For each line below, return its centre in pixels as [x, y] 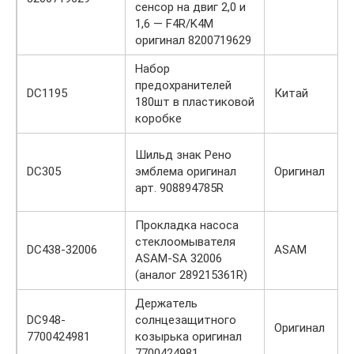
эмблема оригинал [186, 171]
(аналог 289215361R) [191, 275]
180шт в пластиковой [195, 102]
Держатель [166, 303]
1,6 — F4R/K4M [174, 23]
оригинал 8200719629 [193, 40]
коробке [158, 118]
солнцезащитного [186, 320]
